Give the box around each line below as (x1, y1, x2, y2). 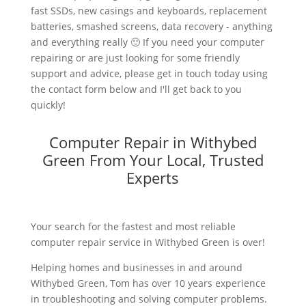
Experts (126, 167, 180, 189)
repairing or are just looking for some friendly (30, 51, 240, 65)
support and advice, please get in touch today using (30, 67, 268, 81)
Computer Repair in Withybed (48, 132, 257, 153)
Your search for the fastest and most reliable (30, 220, 236, 234)
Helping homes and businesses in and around (30, 261, 242, 275)
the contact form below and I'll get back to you (30, 83, 242, 96)
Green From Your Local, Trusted (42, 150, 264, 171)
